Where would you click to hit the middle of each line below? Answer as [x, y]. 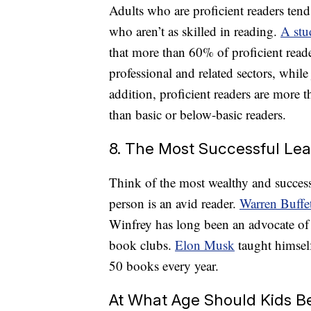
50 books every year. [164, 266]
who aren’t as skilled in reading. [195, 31]
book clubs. [142, 245]
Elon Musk [205, 245]
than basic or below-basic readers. [197, 115]
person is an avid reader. [174, 203]
